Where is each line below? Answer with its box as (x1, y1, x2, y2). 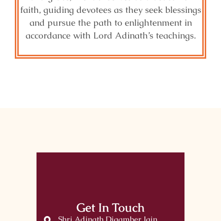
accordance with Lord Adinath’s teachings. (25, 30, 196, 41)
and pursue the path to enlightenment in (29, 17, 192, 29)
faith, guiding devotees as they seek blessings (20, 4, 201, 16)
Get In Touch (76, 200, 145, 216)
